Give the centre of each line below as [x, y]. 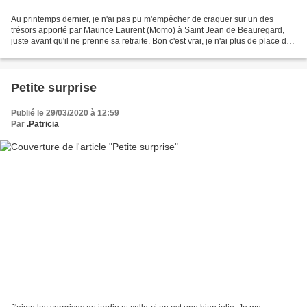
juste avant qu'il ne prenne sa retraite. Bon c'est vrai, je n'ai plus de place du [151, 41]
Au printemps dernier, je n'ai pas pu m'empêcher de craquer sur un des [142, 20]
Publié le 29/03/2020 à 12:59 [65, 113]
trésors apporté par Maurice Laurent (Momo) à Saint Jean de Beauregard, [148, 30]
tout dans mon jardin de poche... [71, 52]
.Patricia [43, 124]
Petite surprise [54, 88]
